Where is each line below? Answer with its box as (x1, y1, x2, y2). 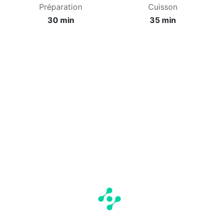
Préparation (39, 2, 82, 12)
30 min (47, 15, 74, 25)
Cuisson (148, 2, 177, 12)
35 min (150, 15, 176, 25)
